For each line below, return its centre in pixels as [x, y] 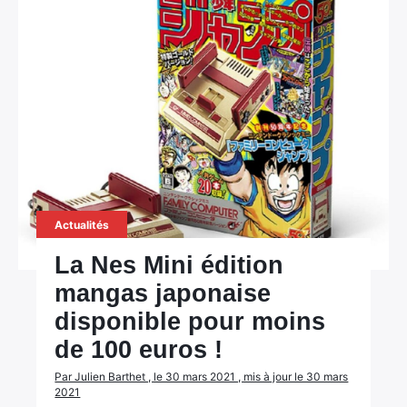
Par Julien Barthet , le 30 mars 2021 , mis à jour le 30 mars [202, 377]
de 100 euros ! [139, 350]
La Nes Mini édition [169, 265]
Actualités [82, 225]
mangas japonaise [163, 293]
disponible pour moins [190, 322]
